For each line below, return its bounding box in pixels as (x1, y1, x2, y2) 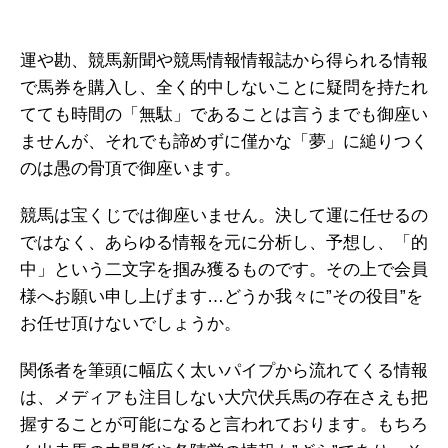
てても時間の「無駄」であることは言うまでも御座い (20, 105, 428, 125)
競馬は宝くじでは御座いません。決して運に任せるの (20, 206, 428, 226)
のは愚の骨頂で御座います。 (20, 159, 241, 179)
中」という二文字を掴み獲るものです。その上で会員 (20, 260, 428, 280)
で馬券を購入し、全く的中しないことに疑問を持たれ (20, 78, 428, 98)
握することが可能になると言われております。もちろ (20, 415, 428, 435)
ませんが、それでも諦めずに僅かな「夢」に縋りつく (20, 132, 428, 152)
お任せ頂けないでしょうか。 (20, 314, 241, 334)
